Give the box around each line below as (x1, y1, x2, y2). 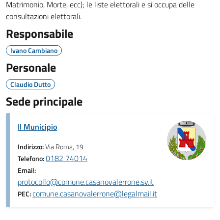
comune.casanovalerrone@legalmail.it (32, 188, 157, 199)
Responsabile (6, 25, 73, 42)
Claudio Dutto (10, 79, 51, 89)
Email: (18, 165, 36, 176)
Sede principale (6, 92, 82, 110)
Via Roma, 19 (45, 141, 83, 152)
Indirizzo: (18, 141, 45, 152)
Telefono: (18, 153, 46, 164)
